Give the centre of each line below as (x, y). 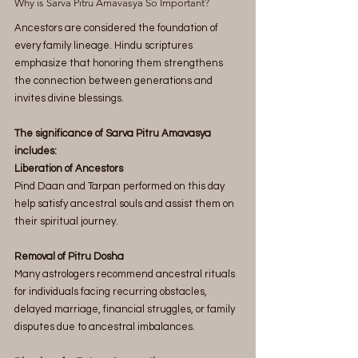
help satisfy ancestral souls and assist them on (125, 203)
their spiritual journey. (66, 221)
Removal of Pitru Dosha (69, 256)
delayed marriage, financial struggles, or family (126, 309)
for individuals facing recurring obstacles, (112, 291)
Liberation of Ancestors (69, 168)
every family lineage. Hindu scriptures (105, 45)
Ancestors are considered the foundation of (117, 28)
